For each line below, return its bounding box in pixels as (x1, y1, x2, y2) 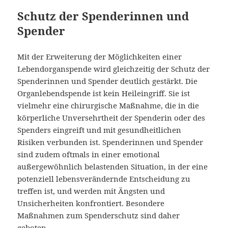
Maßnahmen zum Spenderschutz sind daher (17, 210, 180, 220)
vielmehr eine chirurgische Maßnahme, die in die (17, 100, 199, 110)
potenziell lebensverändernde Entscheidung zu (17, 173, 191, 184)
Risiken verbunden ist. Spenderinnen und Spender (17, 136, 204, 147)
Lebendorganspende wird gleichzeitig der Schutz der (17, 63, 210, 74)
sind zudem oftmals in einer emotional (17, 149, 160, 159)
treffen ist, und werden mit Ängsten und (17, 185, 165, 196)
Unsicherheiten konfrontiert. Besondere (17, 197, 165, 208)
